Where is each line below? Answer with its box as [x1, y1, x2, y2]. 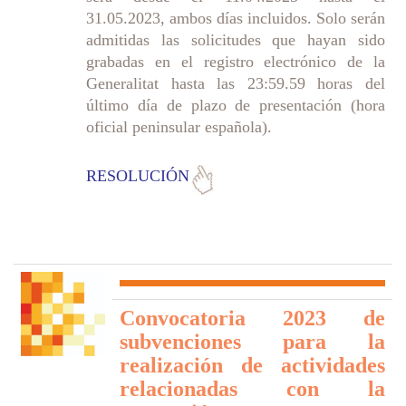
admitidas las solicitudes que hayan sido [86, 30, 385, 49]
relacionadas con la [120, 376, 385, 401]
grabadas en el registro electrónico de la [86, 52, 385, 71]
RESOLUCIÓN [86, 166, 189, 185]
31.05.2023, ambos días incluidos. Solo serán [86, 8, 385, 27]
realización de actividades [120, 353, 385, 377]
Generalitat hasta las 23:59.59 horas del [86, 73, 385, 92]
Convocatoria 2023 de [120, 305, 385, 330]
